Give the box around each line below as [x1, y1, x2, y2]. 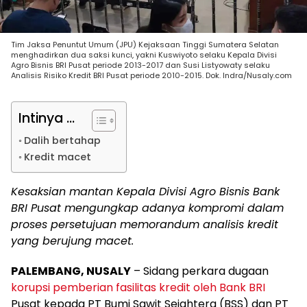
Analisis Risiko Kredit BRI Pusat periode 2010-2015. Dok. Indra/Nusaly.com [11, 69, 292, 81]
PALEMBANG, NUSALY [11, 262, 131, 279]
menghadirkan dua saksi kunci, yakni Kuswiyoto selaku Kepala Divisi [11, 49, 277, 60]
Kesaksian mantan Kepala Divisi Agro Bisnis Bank [11, 183, 280, 199]
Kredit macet [23, 149, 91, 164]
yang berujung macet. [11, 232, 134, 249]
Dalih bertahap [23, 133, 101, 147]
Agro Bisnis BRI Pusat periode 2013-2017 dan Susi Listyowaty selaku [11, 59, 270, 71]
